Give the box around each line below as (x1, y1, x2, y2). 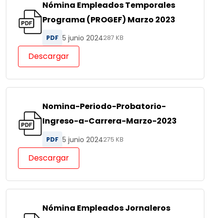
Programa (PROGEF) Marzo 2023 (42, 14, 175, 25)
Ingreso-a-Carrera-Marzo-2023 (42, 115, 177, 127)
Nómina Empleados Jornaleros (42, 202, 170, 214)
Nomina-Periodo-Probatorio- (42, 101, 166, 112)
